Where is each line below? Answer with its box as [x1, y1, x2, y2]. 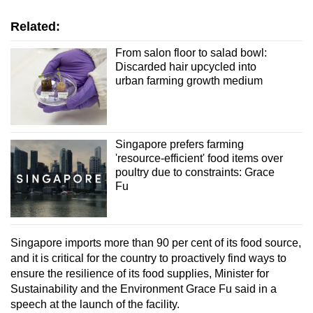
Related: [10, 19, 60, 34]
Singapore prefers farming [115, 138, 244, 151]
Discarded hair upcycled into [115, 60, 256, 73]
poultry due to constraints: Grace [115, 166, 275, 179]
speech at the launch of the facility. [10, 298, 185, 310]
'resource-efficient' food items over [115, 152, 283, 165]
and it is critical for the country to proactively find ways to [10, 252, 286, 264]
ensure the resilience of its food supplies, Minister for [10, 267, 269, 279]
